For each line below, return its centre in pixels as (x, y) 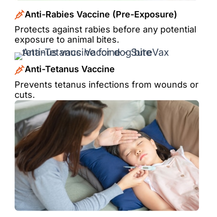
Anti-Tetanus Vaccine (70, 69)
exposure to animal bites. (67, 40)
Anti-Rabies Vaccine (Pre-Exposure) (101, 14)
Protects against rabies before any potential (106, 30)
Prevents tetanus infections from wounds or (107, 84)
